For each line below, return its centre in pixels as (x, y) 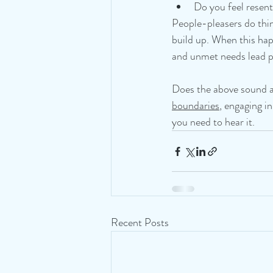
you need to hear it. (213, 122)
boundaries (196, 106)
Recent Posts (140, 223)
